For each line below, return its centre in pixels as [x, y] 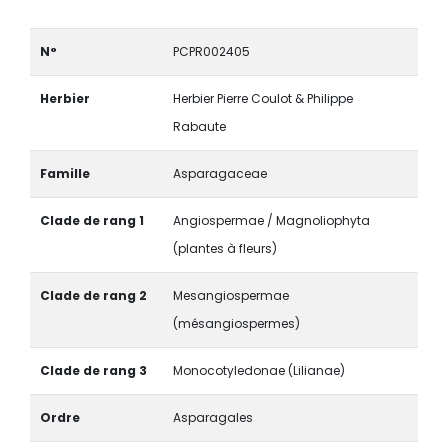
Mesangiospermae [230, 296]
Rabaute [199, 127]
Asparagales [212, 418]
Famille [64, 174]
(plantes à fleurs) [224, 249]
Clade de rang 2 [93, 296]
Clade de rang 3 [93, 371]
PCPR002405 [211, 52]
